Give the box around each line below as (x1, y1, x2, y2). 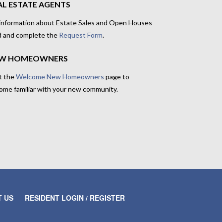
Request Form (58, 30, 103, 39)
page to (104, 72, 129, 81)
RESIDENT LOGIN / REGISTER (25, 193, 125, 203)
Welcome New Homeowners (15, 72, 104, 81)
